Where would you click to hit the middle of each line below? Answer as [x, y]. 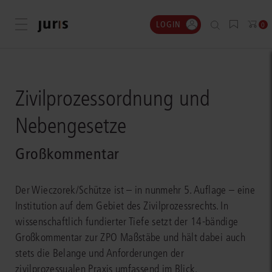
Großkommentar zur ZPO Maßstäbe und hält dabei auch [130, 237]
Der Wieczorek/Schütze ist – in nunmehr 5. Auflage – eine [135, 190]
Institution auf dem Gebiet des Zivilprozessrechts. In [122, 206]
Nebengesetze [71, 126]
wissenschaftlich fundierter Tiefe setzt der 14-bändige [127, 222]
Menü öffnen [45, 25]
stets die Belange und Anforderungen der [100, 253]
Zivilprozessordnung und [113, 98]
